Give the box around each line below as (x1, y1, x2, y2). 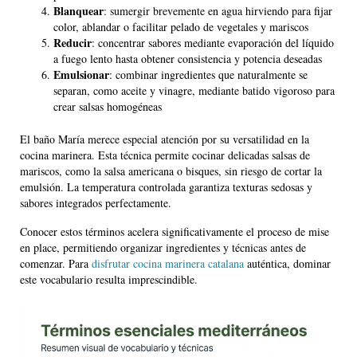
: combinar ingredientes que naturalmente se (109, 67, 308, 83)
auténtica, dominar (244, 256, 331, 272)
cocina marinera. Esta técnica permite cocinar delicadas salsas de (20, 147, 310, 163)
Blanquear (53, 2, 104, 20)
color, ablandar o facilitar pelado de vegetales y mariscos (53, 19, 308, 35)
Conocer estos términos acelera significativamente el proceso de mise (20, 224, 329, 240)
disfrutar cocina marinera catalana (92, 256, 244, 272)
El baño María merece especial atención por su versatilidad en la (20, 131, 309, 147)
